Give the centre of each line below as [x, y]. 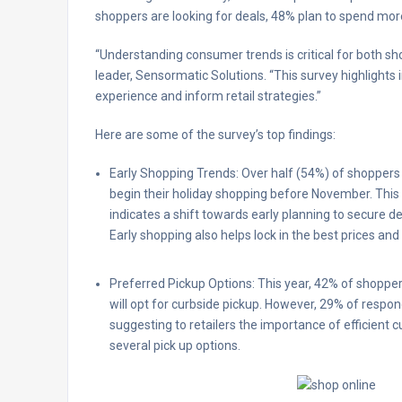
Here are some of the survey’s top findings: [215, 134]
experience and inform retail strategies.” [208, 96]
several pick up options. [175, 345]
